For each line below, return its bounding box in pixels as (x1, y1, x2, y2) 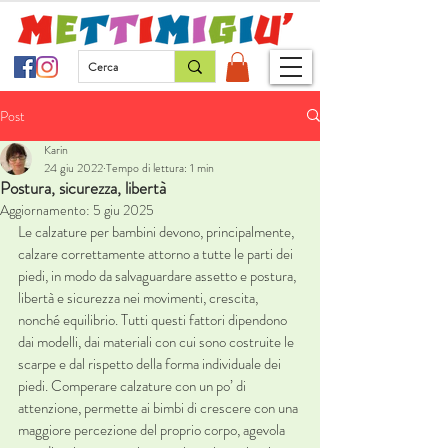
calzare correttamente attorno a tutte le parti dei (18, 242, 296, 265)
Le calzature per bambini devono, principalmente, (18, 220, 297, 243)
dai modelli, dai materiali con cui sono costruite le (18, 330, 297, 353)
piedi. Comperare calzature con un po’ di (18, 374, 249, 397)
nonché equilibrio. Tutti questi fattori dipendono (18, 308, 290, 331)
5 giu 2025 (93, 199, 154, 220)
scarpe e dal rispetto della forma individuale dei (18, 352, 284, 375)
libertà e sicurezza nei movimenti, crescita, (18, 286, 261, 309)
